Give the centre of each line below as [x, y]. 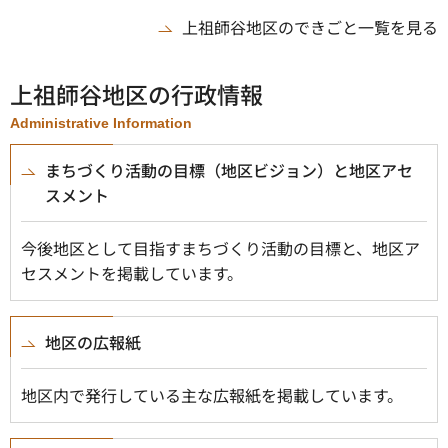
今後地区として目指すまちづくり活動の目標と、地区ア [220, 248]
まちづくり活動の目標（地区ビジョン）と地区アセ [229, 170]
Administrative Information [101, 123]
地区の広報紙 [93, 342]
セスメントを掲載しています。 [132, 273]
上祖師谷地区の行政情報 [136, 94]
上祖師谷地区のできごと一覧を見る [310, 27]
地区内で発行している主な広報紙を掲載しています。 [212, 395]
